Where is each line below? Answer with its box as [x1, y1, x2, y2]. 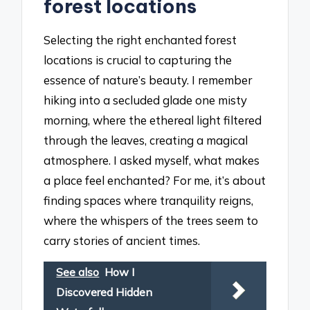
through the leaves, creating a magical [44, 133, 248, 148]
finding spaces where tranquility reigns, [44, 193, 254, 208]
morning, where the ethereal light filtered [44, 113, 262, 128]
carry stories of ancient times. [44, 233, 201, 248]
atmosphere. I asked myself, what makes [44, 153, 260, 168]
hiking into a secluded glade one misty [44, 93, 248, 108]
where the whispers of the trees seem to [44, 213, 259, 228]
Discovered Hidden [56, 285, 153, 300]
